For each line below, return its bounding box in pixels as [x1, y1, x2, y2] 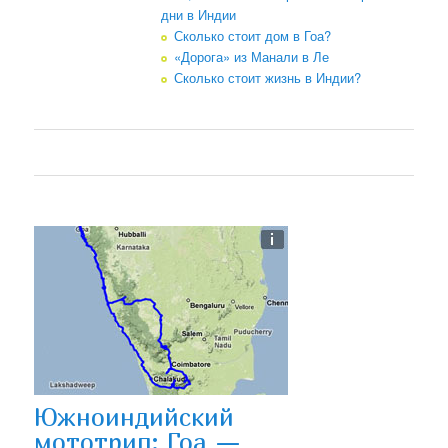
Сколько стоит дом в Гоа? [174, 26, 332, 46]
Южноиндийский [34, 402, 235, 433]
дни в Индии [161, 5, 237, 25]
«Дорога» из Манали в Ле [174, 47, 330, 67]
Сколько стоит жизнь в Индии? [174, 68, 362, 88]
